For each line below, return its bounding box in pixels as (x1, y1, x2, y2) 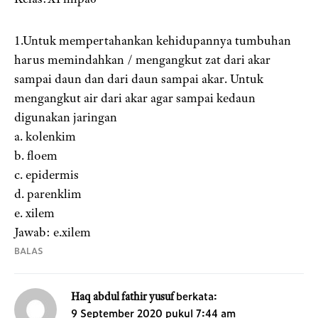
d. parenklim (14, 186, 82, 202)
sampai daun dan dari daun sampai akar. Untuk (14, 71, 263, 87)
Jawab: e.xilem (14, 224, 91, 241)
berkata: (176, 288, 217, 304)
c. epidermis (14, 167, 79, 183)
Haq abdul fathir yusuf (71, 290, 174, 305)
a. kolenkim (14, 128, 76, 145)
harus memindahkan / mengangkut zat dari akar (14, 52, 270, 68)
